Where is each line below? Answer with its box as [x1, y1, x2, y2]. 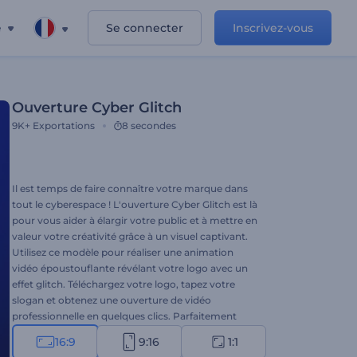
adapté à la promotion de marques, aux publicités [12, 326, 249, 338]
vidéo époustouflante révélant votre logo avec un [12, 262, 248, 274]
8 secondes [122, 120, 176, 131]
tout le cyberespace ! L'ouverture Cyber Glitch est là [12, 198, 257, 210]
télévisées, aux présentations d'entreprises [12, 342, 214, 354]
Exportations [33, 120, 95, 131]
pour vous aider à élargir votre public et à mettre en [12, 214, 257, 226]
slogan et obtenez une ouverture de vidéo [12, 294, 211, 306]
